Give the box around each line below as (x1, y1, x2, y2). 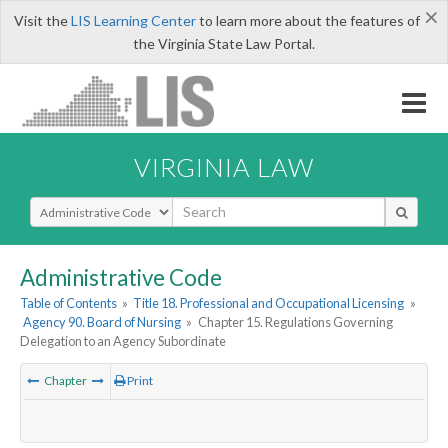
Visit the (13, 12, 71, 29)
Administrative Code (20, 263, 222, 291)
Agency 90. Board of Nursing (23, 314, 182, 331)
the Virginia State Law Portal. (133, 35, 315, 52)
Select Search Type (29, 195, 150, 215)
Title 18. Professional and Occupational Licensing (133, 295, 405, 312)
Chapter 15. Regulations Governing (197, 314, 393, 331)
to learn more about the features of (195, 12, 420, 29)
